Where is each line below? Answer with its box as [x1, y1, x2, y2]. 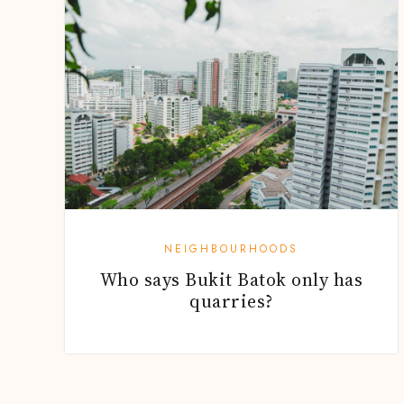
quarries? [189, 288, 273, 314]
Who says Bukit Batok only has [99, 266, 363, 292]
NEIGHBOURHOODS [164, 240, 298, 257]
